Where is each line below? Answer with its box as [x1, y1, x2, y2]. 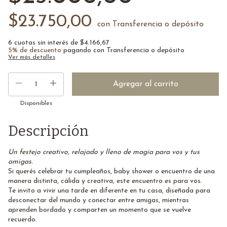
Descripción [8, 122, 89, 139]
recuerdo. [8, 215, 37, 223]
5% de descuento [8, 46, 61, 54]
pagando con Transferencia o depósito [61, 46, 184, 54]
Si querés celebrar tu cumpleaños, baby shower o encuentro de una [8, 167, 215, 175]
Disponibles [20, 100, 52, 106]
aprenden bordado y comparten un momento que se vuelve [8, 206, 191, 214]
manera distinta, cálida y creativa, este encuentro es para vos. [8, 177, 202, 185]
